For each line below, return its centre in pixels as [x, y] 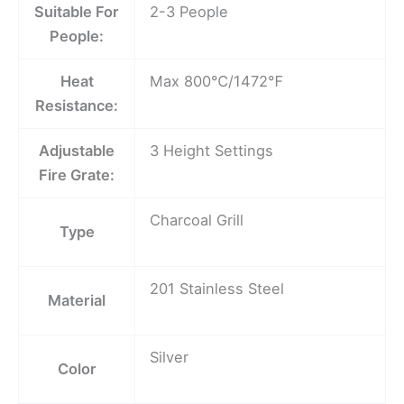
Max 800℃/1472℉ [217, 81]
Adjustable [77, 150]
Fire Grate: [77, 174]
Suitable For [77, 11]
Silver [170, 357]
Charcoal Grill [197, 220]
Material [77, 300]
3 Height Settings [212, 150]
